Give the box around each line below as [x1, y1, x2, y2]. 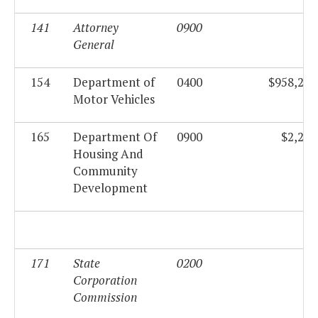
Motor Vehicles [73, 91, 155, 108]
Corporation [73, 272, 137, 289]
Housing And [73, 146, 143, 163]
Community [73, 163, 138, 180]
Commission [73, 289, 137, 306]
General [73, 36, 114, 53]
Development [73, 180, 148, 197]
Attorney [73, 19, 119, 36]
